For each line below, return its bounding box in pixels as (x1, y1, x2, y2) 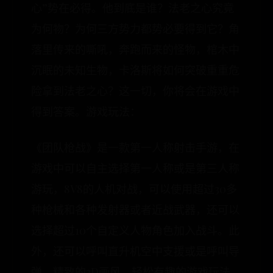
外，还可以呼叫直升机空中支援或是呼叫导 (31, 244, 239, 258)
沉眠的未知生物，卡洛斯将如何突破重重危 (31, 63, 239, 77)
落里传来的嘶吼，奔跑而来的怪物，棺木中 (31, 42, 239, 57)
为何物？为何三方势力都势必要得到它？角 (31, 21, 239, 36)
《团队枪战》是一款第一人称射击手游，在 (31, 140, 239, 155)
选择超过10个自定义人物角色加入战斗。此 (31, 223, 239, 238)
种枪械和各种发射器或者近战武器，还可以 (31, 202, 239, 217)
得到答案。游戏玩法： (31, 104, 141, 119)
